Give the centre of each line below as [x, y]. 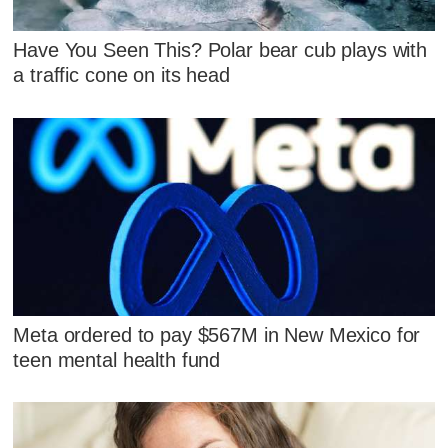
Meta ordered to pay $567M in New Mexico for [217, 334]
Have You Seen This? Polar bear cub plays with [220, 50]
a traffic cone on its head [121, 75]
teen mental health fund [117, 359]
